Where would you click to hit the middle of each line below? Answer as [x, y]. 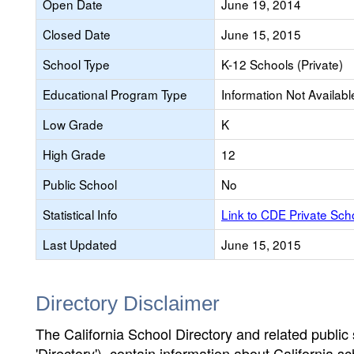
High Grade [74, 154]
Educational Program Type [115, 94]
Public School [80, 184]
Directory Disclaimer [128, 303]
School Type [76, 64]
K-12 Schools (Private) [282, 64]
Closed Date [77, 34]
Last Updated [80, 244]
